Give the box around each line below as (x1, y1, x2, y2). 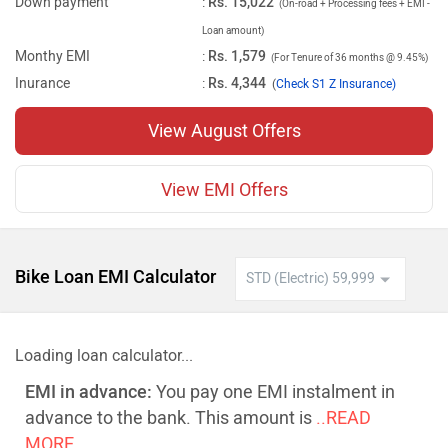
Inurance (15, 75, 70, 92)
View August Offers (147, 120, 301, 142)
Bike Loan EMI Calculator (15, 266, 216, 288)
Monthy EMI (15, 48, 90, 65)
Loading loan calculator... (15, 346, 193, 365)
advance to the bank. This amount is (25, 407, 316, 429)
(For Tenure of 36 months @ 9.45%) (268, 51, 428, 64)
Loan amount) (201, 24, 264, 37)
